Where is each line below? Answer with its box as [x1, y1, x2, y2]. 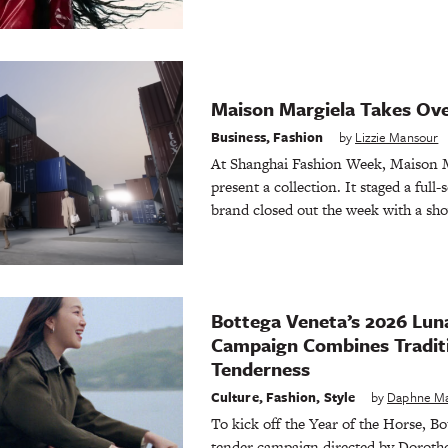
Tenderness [210, 355, 310, 383]
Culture [210, 386, 259, 407]
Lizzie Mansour [355, 127, 439, 147]
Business [210, 127, 266, 147]
